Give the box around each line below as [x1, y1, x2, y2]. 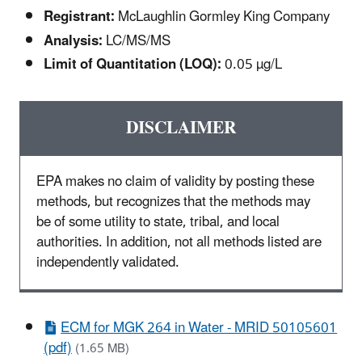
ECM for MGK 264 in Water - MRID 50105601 [61, 313, 338, 343]
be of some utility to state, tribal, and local [36, 207, 280, 237]
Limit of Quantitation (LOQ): [44, 49, 221, 79]
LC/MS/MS [103, 26, 170, 56]
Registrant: [44, 2, 115, 32]
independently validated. [36, 247, 179, 277]
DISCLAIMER [126, 109, 236, 146]
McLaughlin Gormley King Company [115, 2, 330, 32]
